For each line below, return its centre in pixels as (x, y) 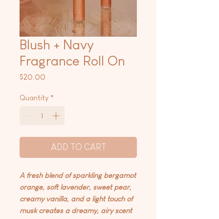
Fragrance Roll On (72, 61)
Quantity (34, 98)
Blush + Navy (57, 45)
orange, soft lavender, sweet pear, (76, 187)
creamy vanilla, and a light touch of (76, 198)
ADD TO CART (78, 147)
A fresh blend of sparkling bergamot (78, 175)
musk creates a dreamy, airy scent (76, 210)
